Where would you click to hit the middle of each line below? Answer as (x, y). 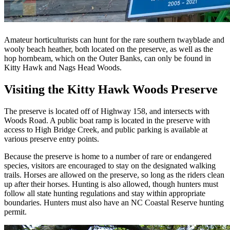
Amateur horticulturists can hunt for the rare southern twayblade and (114, 40)
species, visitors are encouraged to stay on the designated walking (110, 166)
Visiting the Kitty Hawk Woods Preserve (111, 90)
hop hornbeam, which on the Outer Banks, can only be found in (108, 59)
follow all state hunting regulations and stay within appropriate (105, 194)
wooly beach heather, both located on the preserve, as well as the (109, 49)
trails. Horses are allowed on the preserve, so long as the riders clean (114, 175)
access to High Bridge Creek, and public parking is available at (106, 130)
